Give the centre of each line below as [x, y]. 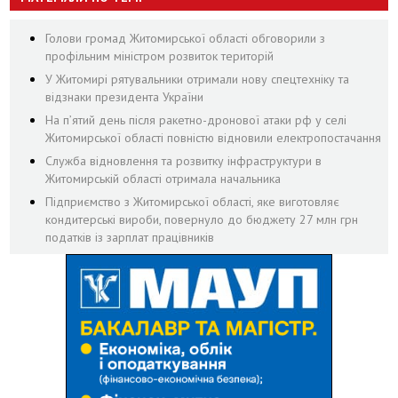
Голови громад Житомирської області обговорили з [186, 38]
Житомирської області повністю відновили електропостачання [214, 137]
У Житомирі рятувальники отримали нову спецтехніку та [198, 79]
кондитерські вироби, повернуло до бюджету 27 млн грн [202, 219]
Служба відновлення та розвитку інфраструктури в [184, 160]
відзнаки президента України [125, 96]
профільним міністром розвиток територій [160, 56]
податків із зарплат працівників [130, 237]
